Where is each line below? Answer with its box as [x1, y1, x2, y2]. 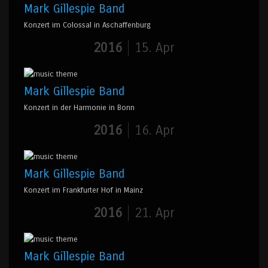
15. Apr [135, 39, 175, 56]
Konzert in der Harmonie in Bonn [24, 102, 135, 112]
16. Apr [135, 122, 175, 138]
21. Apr [135, 205, 175, 221]
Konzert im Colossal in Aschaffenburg [24, 20, 151, 30]
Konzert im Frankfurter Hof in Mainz [24, 185, 143, 195]
